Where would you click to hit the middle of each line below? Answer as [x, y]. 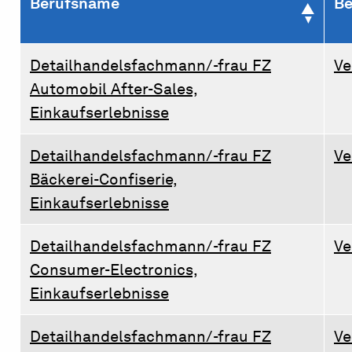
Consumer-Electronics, [114, 269]
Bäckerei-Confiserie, [104, 179]
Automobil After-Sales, [114, 88]
